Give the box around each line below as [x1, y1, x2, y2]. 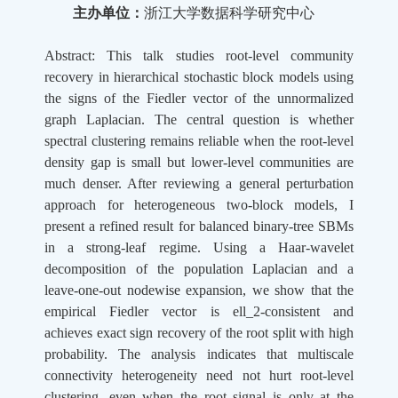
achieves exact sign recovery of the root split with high [44, 325, 354, 341]
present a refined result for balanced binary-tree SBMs [44, 219, 354, 235]
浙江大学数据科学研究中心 [144, 5, 314, 21]
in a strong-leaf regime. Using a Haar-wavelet [44, 240, 354, 256]
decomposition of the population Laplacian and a [44, 261, 354, 277]
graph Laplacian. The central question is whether [44, 112, 354, 128]
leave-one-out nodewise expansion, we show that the [44, 283, 354, 298]
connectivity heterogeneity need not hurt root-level [44, 368, 354, 384]
